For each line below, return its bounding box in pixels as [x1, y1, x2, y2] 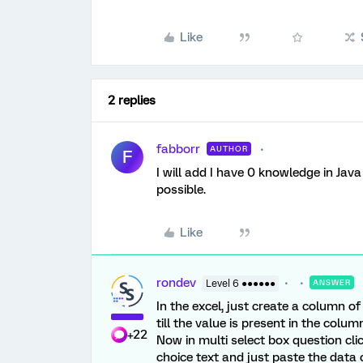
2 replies [108, 93, 156, 108]
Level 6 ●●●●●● [206, 278, 275, 289]
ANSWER [313, 278, 351, 287]
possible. [156, 182, 206, 197]
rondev [156, 275, 196, 290]
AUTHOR [210, 144, 248, 153]
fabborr [156, 142, 200, 156]
